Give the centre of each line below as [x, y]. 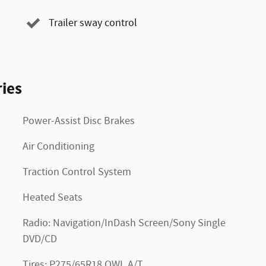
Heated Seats [53, 197]
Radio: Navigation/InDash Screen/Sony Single [124, 223]
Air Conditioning [58, 146]
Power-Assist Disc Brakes [79, 121]
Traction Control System [77, 172]
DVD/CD [40, 239]
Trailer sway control [93, 23]
